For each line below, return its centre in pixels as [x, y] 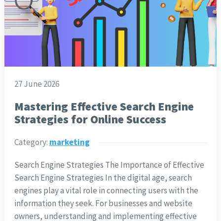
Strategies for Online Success [90, 119]
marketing [69, 142]
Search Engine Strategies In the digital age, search [103, 177]
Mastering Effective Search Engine [104, 106]
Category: [32, 142]
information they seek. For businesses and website [103, 203]
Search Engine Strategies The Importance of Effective [109, 165]
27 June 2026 [37, 84]
